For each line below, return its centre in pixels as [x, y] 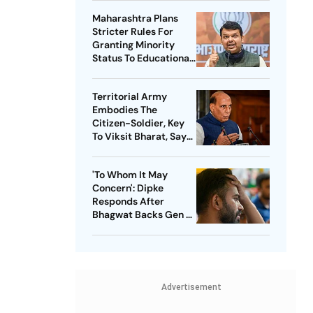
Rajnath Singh [123, 150]
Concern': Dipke [128, 188]
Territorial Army [129, 97]
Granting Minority [133, 45]
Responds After [128, 202]
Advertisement [191, 287]
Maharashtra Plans [135, 19]
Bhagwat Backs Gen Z [141, 215]
